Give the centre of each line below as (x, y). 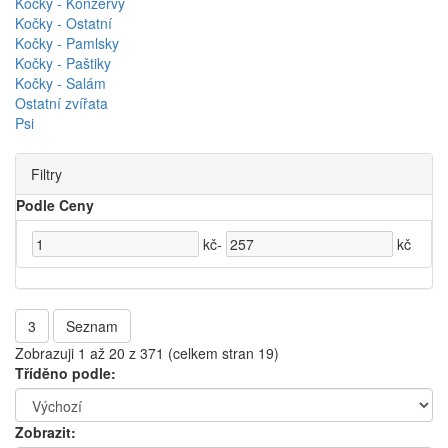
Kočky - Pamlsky (67, 42)
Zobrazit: (45, 431)
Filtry (46, 173)
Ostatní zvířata (61, 102)
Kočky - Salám (60, 82)
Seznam (92, 325)
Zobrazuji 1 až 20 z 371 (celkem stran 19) (147, 352)
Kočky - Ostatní (63, 22)
